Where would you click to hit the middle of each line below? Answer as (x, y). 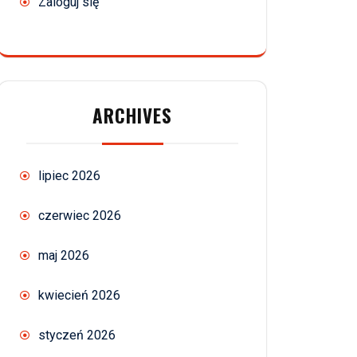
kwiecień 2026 (79, 296)
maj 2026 (64, 256)
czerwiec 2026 (80, 216)
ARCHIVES (132, 116)
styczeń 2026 (77, 335)
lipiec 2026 (69, 176)
